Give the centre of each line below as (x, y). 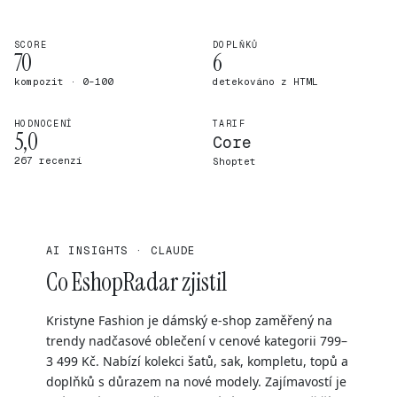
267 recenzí (48, 160)
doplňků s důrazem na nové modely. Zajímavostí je (196, 381)
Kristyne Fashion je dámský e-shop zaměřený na (189, 320)
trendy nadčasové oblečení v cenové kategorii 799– (197, 341)
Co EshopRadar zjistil (137, 282)
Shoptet (234, 161)
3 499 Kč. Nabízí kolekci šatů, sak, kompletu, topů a (197, 361)
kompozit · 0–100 (64, 82)
